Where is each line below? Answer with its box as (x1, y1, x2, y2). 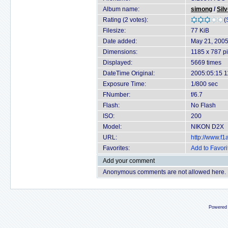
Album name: (103, 6, 139, 13)
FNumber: (103, 91, 130, 98)
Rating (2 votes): (103, 16, 148, 23)
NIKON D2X (191, 123, 224, 130)
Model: (103, 123, 122, 130)
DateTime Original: (103, 70, 155, 77)
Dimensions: (103, 48, 137, 55)
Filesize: (103, 27, 126, 34)
